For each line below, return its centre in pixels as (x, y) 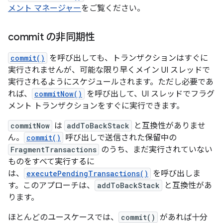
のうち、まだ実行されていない (156, 150)
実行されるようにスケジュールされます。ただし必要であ (111, 82)
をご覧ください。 (113, 8)
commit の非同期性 (52, 37)
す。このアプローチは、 (51, 186)
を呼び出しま (176, 174)
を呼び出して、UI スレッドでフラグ (150, 94)
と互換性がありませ (169, 126)
